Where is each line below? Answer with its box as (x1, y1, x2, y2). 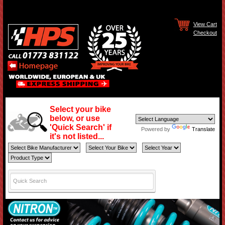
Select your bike (50, 105, 111, 114)
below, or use (50, 114, 100, 123)
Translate (192, 126, 215, 132)
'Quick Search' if (50, 123, 112, 132)
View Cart (193, 21, 217, 27)
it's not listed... (50, 132, 104, 141)
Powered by (141, 126, 172, 132)
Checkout (193, 30, 217, 36)
